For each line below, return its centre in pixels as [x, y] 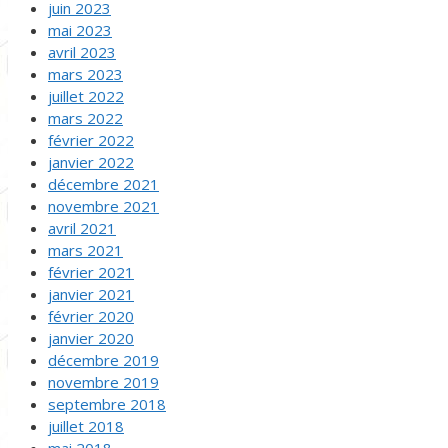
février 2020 [91, 315]
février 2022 [91, 139]
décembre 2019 [103, 359]
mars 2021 [85, 249]
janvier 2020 [91, 337]
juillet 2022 [86, 95]
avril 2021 [82, 227]
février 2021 [91, 271]
